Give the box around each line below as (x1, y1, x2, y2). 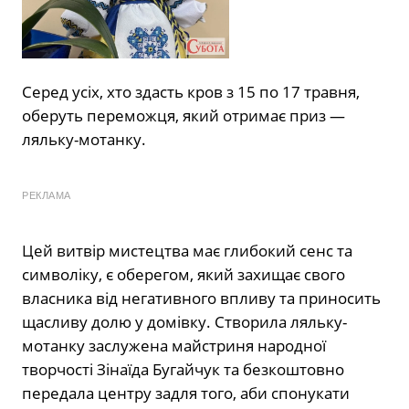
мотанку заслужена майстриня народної (22, 335, 326, 357)
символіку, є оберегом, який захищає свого (22, 264, 345, 286)
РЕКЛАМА (22, 190, 71, 202)
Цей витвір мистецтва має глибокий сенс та (22, 240, 352, 262)
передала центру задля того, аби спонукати (22, 383, 350, 404)
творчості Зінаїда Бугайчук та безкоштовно (22, 359, 344, 381)
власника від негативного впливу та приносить (22, 288, 381, 309)
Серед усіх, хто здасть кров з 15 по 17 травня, (22, 81, 360, 103)
